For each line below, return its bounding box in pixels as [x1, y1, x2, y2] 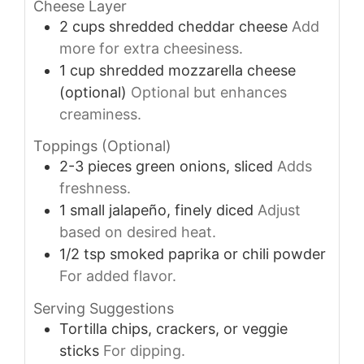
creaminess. [59, 105, 141, 123]
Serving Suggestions [33, 299, 174, 317]
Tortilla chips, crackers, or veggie [59, 319, 288, 337]
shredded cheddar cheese [109, 17, 288, 35]
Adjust [258, 201, 301, 219]
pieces [88, 158, 132, 175]
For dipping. [103, 341, 185, 359]
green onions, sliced [136, 158, 273, 175]
